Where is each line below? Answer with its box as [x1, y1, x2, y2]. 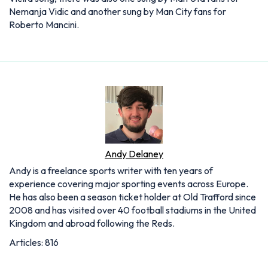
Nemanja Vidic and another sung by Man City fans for [9, 5, 226, 18]
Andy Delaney [105, 148, 163, 160]
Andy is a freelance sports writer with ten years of [9, 165, 213, 177]
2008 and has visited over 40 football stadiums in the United [9, 204, 256, 217]
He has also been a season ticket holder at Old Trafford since [9, 191, 256, 203]
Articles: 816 [9, 236, 59, 249]
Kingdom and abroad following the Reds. [9, 217, 175, 230]
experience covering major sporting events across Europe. [9, 178, 248, 190]
